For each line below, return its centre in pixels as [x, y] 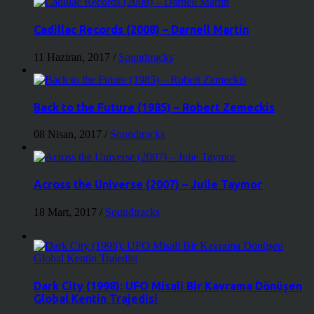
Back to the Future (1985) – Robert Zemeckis [154, 107]
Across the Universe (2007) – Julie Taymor [148, 185]
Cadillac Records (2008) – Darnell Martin [141, 30]
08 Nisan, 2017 [69, 135]
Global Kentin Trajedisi [96, 298]
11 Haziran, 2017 [73, 57]
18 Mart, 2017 [67, 212]
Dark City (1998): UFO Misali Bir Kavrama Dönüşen [168, 286]
